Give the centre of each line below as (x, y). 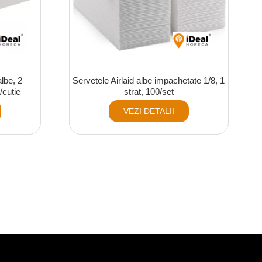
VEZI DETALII (149, 111)
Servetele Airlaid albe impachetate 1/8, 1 (149, 81)
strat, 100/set (149, 92)
